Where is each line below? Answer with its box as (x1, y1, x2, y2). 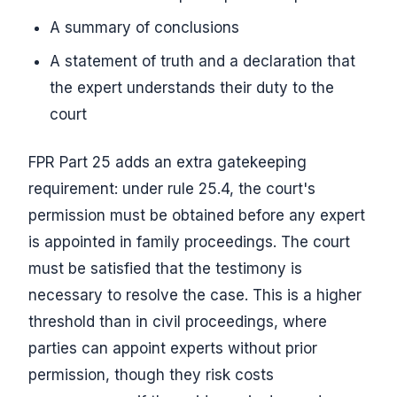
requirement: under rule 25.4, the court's (28, 180, 315, 198)
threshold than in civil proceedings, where (28, 313, 327, 331)
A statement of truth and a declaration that (50, 52, 355, 70)
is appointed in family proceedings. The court (28, 233, 350, 251)
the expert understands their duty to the (50, 79, 334, 97)
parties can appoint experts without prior (28, 339, 317, 357)
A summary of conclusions (50, 19, 239, 36)
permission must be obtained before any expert (28, 206, 365, 224)
